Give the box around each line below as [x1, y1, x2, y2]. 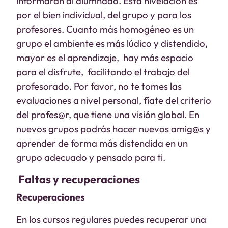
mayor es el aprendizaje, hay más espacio [16, 51, 195, 64]
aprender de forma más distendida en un [16, 137, 188, 149]
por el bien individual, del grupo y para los [16, 9, 191, 21]
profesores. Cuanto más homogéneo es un [16, 23, 194, 35]
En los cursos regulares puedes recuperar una [16, 213, 206, 225]
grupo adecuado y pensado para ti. [16, 151, 165, 163]
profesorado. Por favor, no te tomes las [16, 80, 182, 92]
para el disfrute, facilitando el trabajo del [16, 66, 190, 78]
